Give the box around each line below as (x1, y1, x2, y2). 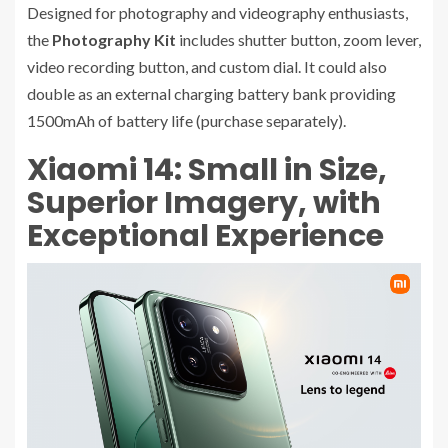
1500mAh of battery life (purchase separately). (27, 110, 349, 130)
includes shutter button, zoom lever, (176, 29, 421, 49)
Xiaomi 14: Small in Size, (27, 148, 387, 191)
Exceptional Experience (27, 214, 384, 257)
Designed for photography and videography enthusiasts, (27, 2, 408, 22)
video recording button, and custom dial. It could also (27, 56, 387, 76)
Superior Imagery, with (27, 181, 381, 224)
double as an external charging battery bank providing (27, 83, 396, 103)
